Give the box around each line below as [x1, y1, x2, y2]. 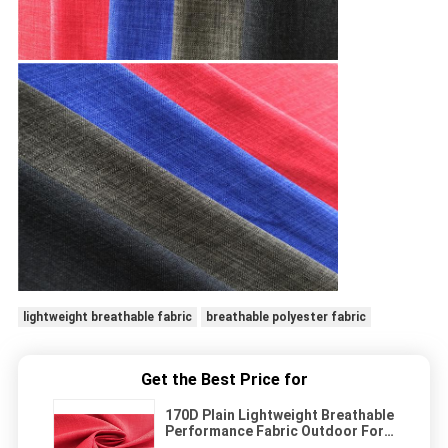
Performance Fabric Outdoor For [165, 423, 384, 440]
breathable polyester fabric [205, 310, 366, 325]
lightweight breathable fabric [22, 310, 192, 325]
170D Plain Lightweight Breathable [165, 407, 394, 424]
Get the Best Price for [140, 370, 308, 390]
